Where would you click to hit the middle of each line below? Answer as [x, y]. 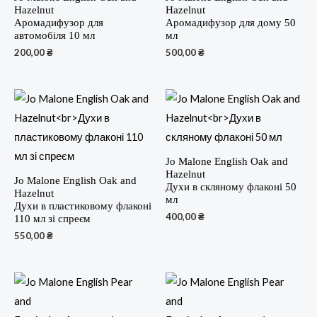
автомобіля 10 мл [54, 35]
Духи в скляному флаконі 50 [231, 186]
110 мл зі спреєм [52, 218]
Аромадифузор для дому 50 [231, 22]
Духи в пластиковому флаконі [83, 206]
